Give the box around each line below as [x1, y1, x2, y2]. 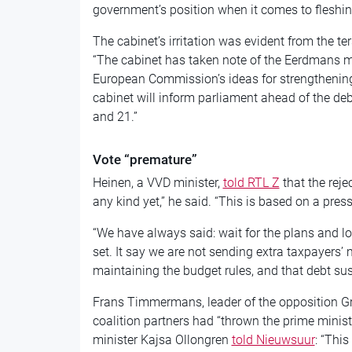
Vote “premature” [92, 151, 197, 167]
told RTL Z [222, 174, 280, 190]
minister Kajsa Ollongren [92, 332, 232, 347]
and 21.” [92, 108, 137, 124]
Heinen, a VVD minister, [92, 174, 223, 190]
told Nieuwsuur [231, 332, 315, 347]
